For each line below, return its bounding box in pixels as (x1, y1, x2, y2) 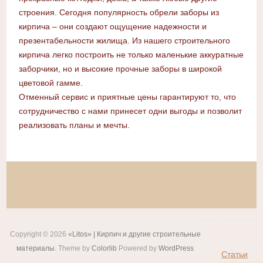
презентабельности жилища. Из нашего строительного (18, 36, 230, 46)
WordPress (159, 244, 194, 253)
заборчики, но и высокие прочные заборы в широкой (18, 64, 222, 74)
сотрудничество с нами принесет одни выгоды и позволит (18, 106, 242, 116)
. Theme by (55, 244, 92, 253)
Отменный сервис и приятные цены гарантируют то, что (18, 92, 236, 102)
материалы (16, 244, 55, 253)
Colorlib (92, 244, 117, 253)
